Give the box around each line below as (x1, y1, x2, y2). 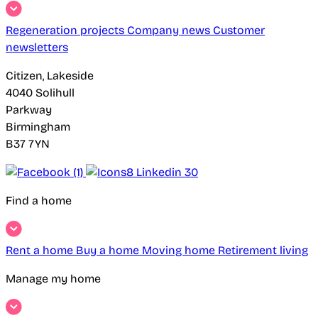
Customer (213, 23, 265, 38)
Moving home (142, 243, 218, 258)
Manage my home (6, 272, 101, 286)
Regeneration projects (6, 23, 127, 38)
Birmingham (6, 120, 73, 134)
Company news (127, 23, 213, 38)
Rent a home (6, 243, 76, 258)
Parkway (6, 103, 52, 117)
